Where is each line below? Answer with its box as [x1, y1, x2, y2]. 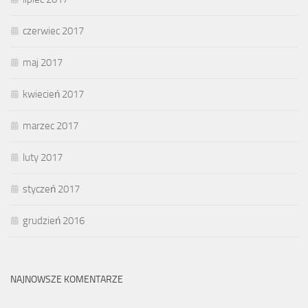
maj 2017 [23, 56, 63, 69]
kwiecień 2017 [23, 87, 84, 100]
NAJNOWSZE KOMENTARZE [10, 273, 123, 285]
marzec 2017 [23, 119, 78, 132]
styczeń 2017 [23, 182, 80, 195]
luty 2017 [23, 151, 63, 164]
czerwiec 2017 [23, 24, 84, 37]
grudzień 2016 [23, 214, 85, 227]
